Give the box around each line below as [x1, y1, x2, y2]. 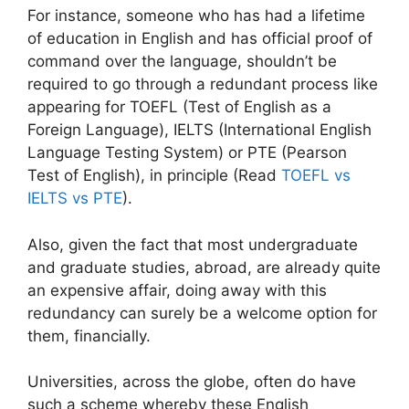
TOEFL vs [281, 166, 351, 184]
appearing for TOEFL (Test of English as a [27, 98, 331, 116]
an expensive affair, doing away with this [27, 280, 327, 299]
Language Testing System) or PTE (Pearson [27, 143, 347, 162]
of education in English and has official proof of [27, 29, 372, 47]
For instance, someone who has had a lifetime [27, 6, 365, 25]
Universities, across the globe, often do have [27, 372, 356, 391]
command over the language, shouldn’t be [27, 52, 337, 70]
